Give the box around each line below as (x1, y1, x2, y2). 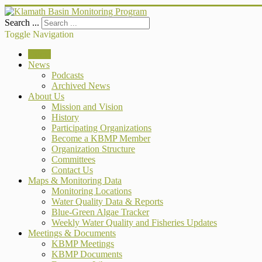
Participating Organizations (51, 123, 151, 133)
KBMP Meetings (51, 239, 114, 249)
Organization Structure (51, 144, 135, 154)
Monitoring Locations (51, 186, 132, 196)
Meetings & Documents (28, 228, 116, 238)
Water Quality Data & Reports (51, 196, 163, 206)
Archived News (51, 81, 110, 91)
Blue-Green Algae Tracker (51, 207, 149, 217)
